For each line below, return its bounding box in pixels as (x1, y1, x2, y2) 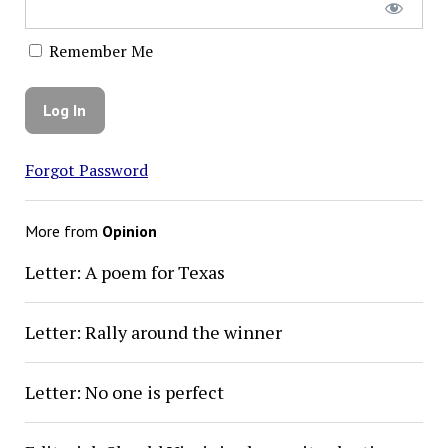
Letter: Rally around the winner (24, 320, 282, 345)
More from (24, 221, 102, 242)
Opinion (101, 221, 157, 242)
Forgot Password (24, 159, 148, 182)
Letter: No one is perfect (24, 380, 224, 405)
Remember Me (44, 39, 153, 62)
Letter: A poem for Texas (24, 260, 225, 285)
